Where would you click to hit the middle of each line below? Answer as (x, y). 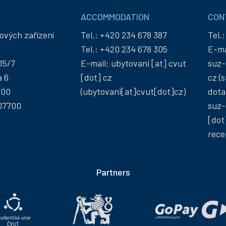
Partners (113, 172)
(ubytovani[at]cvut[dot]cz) (133, 92)
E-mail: (96, 63)
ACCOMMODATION (115, 17)
